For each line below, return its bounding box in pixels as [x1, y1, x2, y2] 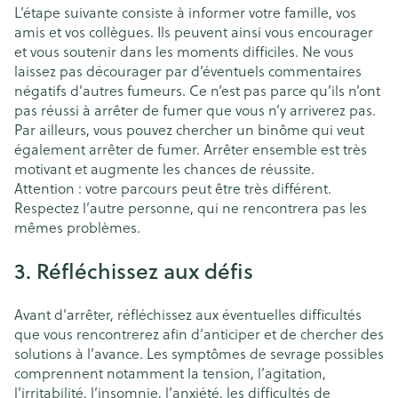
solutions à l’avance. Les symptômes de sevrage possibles [14, 342, 384, 363]
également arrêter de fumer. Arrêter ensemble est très [14, 138, 367, 159]
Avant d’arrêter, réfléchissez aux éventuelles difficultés [14, 303, 362, 324]
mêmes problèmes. [14, 216, 144, 237]
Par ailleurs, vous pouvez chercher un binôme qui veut [14, 118, 364, 139]
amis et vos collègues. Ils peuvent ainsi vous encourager [14, 20, 373, 42]
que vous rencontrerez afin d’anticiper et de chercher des [14, 322, 384, 344]
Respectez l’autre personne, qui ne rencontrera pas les [14, 196, 367, 218]
